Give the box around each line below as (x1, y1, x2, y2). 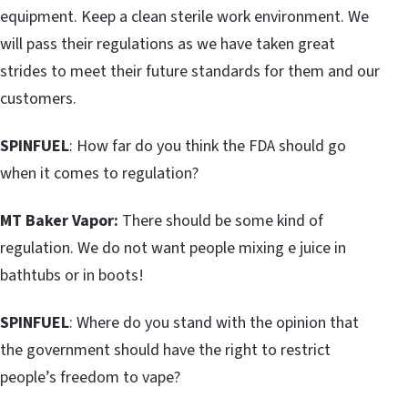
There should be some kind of (118, 209, 323, 232)
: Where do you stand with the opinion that (69, 311, 359, 334)
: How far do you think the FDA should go (69, 134, 346, 158)
